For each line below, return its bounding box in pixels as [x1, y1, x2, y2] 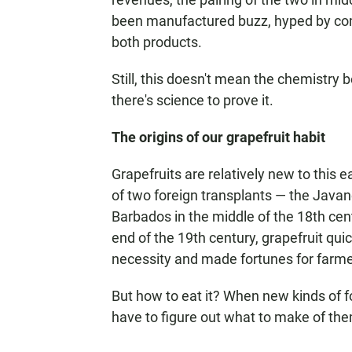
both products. [112, 34, 202, 50]
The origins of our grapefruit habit [112, 129, 325, 145]
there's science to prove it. [112, 92, 273, 108]
